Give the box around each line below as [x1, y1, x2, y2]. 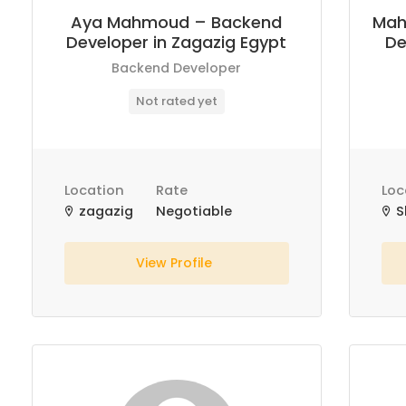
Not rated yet [135, 92, 217, 110]
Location [64, 181, 124, 199]
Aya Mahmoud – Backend [71, 11, 283, 34]
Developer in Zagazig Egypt [66, 31, 287, 53]
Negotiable [156, 202, 232, 220]
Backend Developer [111, 59, 242, 77]
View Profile [136, 254, 217, 272]
